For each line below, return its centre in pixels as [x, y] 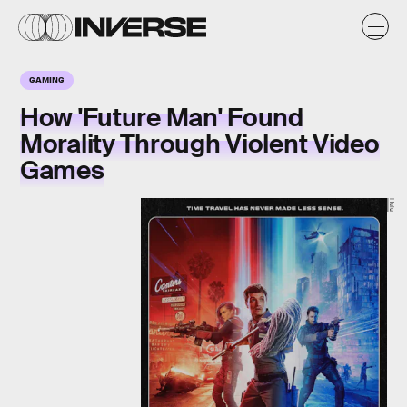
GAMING [47, 79]
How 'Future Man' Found [162, 118]
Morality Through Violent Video [200, 144]
